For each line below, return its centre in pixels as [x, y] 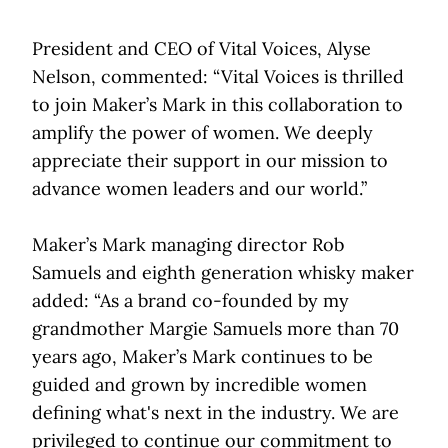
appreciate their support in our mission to [210, 160]
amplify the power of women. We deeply [202, 132]
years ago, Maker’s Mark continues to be [202, 356]
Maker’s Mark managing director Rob [188, 244]
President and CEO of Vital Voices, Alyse [201, 48]
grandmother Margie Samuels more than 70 [215, 328]
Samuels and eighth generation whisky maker [223, 272]
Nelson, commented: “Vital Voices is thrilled [218, 76]
